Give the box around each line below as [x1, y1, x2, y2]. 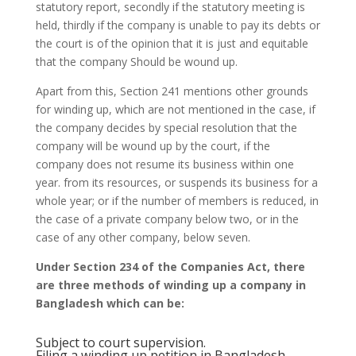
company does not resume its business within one [35, 157, 294, 172]
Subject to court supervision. [35, 334, 206, 352]
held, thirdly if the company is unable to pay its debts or [35, 17, 320, 33]
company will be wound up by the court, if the [35, 138, 270, 154]
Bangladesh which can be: [35, 296, 184, 311]
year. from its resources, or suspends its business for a [35, 175, 318, 191]
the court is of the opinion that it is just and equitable [35, 36, 308, 52]
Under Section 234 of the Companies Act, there [35, 259, 305, 275]
